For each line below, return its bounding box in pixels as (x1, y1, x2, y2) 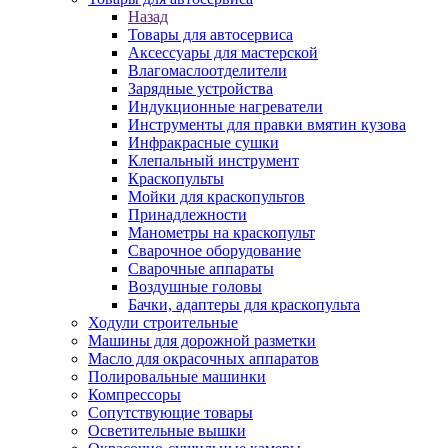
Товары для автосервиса (128, 26, 293, 43)
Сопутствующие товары (88, 404, 253, 421)
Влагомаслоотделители (128, 62, 287, 79)
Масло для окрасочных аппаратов (88, 350, 319, 367)
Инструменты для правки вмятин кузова (128, 116, 406, 133)
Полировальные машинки (88, 368, 266, 385)
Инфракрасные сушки (128, 134, 279, 151)
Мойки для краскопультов (128, 188, 305, 205)
